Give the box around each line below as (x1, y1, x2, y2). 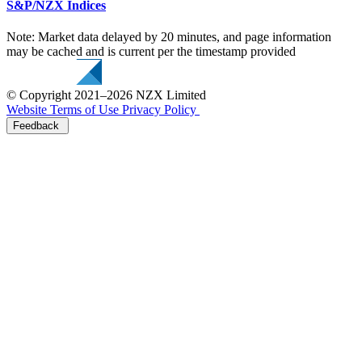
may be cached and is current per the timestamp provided (6, 44, 296, 59)
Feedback (13, 120, 59, 133)
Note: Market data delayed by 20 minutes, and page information (6, 30, 331, 44)
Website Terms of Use (6, 103, 119, 117)
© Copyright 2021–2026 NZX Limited (6, 88, 206, 103)
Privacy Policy (122, 103, 196, 117)
